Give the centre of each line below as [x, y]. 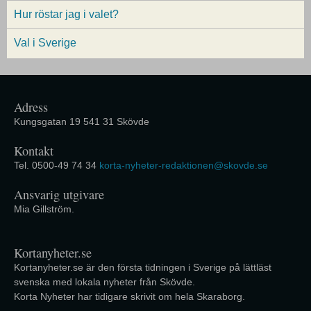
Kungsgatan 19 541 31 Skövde [82, 122]
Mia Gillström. [44, 209]
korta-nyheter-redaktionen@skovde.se [184, 166]
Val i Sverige [45, 43]
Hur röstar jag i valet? [66, 15]
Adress [31, 107]
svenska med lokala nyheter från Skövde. [104, 282]
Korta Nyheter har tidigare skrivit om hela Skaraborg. [129, 297]
